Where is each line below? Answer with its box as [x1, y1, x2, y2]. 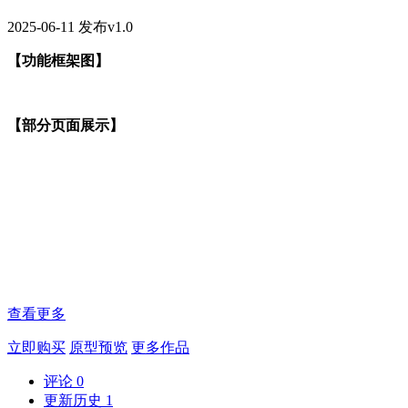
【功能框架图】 [7, 52, 109, 68]
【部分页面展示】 [7, 117, 124, 133]
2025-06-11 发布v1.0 [7, 18, 133, 35]
